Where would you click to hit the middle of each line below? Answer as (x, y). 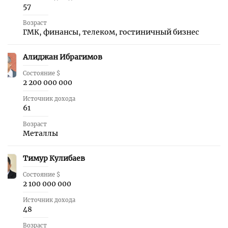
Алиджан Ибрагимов (63, 57)
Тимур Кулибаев (54, 158)
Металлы (40, 133)
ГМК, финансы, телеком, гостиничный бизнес (111, 32)
